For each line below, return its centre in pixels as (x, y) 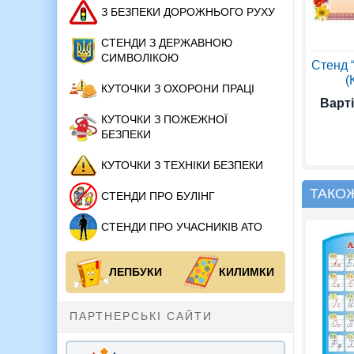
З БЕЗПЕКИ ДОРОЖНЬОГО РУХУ (188, 12)
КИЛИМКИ (247, 272)
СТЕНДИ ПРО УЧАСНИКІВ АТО (182, 227)
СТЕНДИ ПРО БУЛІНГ (158, 196)
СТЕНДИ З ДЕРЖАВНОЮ (167, 43)
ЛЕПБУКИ (136, 272)
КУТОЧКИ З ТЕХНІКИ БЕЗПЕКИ (182, 166)
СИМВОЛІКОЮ (140, 58)
